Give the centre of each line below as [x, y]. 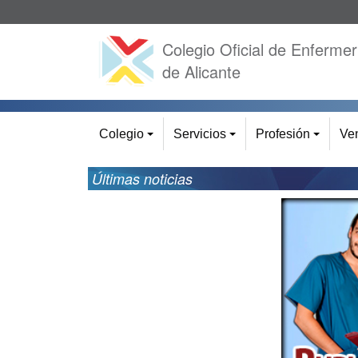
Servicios [200, 134]
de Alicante [201, 72]
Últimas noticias [142, 179]
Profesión [283, 134]
